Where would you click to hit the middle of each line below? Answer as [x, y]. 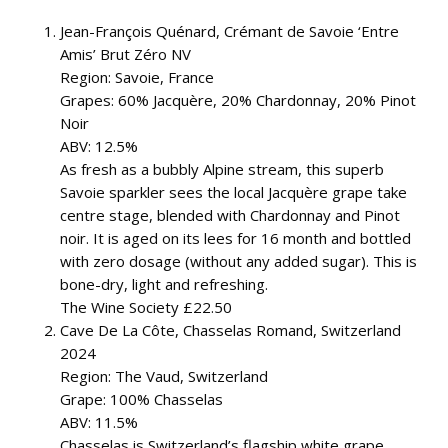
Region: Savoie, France [137, 77]
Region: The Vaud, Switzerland [164, 376]
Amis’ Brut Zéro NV [125, 54]
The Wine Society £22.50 [146, 307]
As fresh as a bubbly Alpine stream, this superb [222, 169]
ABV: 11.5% [99, 422]
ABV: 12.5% [99, 146]
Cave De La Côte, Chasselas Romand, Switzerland [230, 330]
